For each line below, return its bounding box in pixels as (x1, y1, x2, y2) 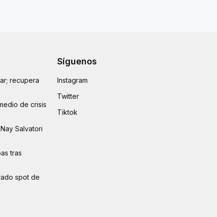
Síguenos (57, 56, 97, 66)
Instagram (57, 76, 88, 84)
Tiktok (57, 108, 77, 116)
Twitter (57, 92, 79, 100)
